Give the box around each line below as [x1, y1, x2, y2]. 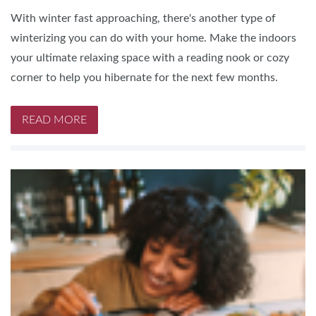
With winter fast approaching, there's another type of [11, 13, 276, 25]
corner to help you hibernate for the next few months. [11, 72, 278, 84]
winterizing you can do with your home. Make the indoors [11, 32, 296, 44]
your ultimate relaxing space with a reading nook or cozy [11, 52, 289, 64]
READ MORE [22, 114, 87, 126]
